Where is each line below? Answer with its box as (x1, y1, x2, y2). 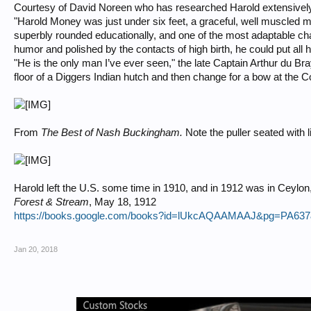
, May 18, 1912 (89, 196, 156, 208)
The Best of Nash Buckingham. (41, 127, 185, 138)
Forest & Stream (14, 196, 89, 208)
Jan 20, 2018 (14, 245, 58, 253)
